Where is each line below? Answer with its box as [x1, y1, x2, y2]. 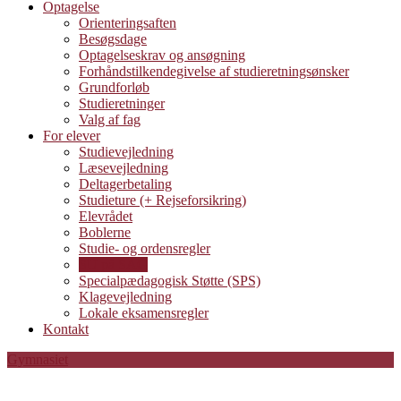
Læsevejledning [79, 159, 168, 175]
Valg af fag [79, 111, 141, 127]
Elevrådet [79, 208, 132, 224]
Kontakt [43, 320, 89, 337]
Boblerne [79, 224, 131, 240]
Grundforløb [79, 79, 149, 95]
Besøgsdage [79, 30, 147, 47]
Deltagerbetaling [79, 175, 172, 192]
